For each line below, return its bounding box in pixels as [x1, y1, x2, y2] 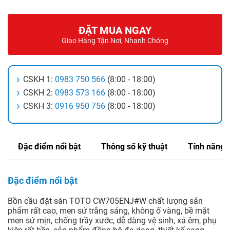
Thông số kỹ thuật [101, 142, 167, 152]
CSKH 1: [23, 74, 55, 85]
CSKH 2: [23, 88, 55, 98]
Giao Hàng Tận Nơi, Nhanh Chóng [62, 36, 168, 45]
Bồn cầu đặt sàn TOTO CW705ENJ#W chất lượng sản [8, 196, 203, 206]
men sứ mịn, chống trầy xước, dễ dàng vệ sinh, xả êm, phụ [8, 216, 217, 226]
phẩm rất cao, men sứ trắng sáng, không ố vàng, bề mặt [8, 206, 209, 216]
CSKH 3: [23, 101, 55, 111]
